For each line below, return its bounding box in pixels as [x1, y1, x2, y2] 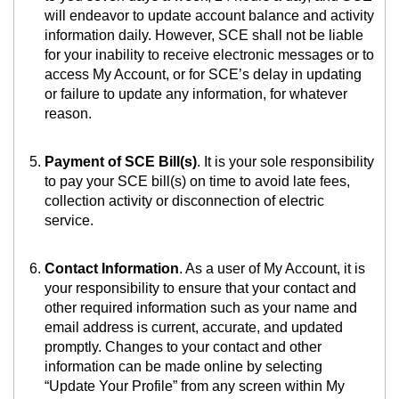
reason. [45, 106, 92, 122]
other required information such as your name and [45, 300, 357, 316]
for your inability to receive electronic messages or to [45, 47, 374, 63]
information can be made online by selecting [45, 359, 322, 375]
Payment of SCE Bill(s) [45, 154, 197, 170]
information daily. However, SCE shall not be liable [45, 28, 363, 44]
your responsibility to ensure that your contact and [45, 281, 356, 297]
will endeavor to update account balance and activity [45, 8, 374, 24]
